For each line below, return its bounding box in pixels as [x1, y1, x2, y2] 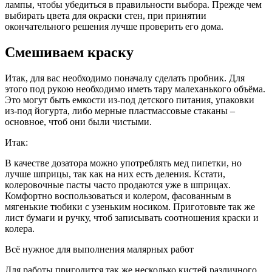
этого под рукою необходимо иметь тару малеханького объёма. [5, 84, 265, 95]
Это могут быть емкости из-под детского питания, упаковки [5, 95, 254, 106]
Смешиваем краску [5, 44, 134, 61]
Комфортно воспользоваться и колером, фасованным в [5, 191, 231, 202]
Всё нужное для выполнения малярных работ [5, 244, 194, 255]
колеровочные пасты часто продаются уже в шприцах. [5, 180, 231, 191]
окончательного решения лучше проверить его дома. [5, 21, 223, 32]
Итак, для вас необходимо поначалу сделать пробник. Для [5, 73, 245, 84]
